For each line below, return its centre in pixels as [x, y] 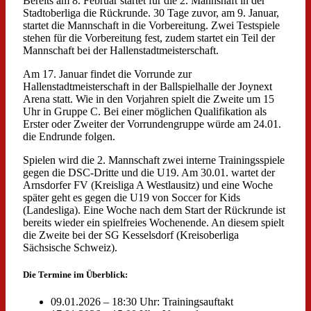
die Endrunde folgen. [69, 137]
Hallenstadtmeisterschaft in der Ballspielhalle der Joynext [148, 87]
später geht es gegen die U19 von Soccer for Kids [132, 198]
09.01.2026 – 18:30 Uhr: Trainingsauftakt [142, 302]
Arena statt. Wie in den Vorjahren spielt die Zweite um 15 [149, 99]
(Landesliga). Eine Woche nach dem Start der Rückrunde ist [154, 210]
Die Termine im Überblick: [75, 275]
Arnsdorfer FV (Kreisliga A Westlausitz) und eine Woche [148, 185]
